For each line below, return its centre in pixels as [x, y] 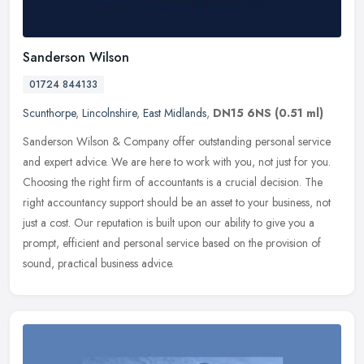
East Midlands [175, 113]
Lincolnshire [109, 113]
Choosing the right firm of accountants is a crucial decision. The [173, 182]
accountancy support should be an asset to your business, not [189, 203]
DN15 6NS [242, 113]
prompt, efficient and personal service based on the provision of [172, 243]
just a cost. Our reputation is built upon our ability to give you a [169, 223]
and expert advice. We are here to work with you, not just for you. [177, 162]
